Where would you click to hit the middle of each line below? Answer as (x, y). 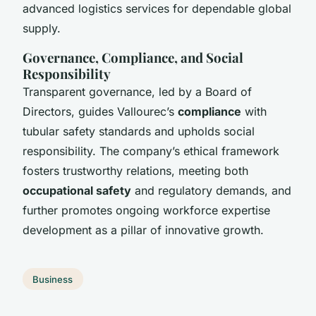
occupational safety (77, 190)
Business (53, 279)
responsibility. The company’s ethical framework (151, 151)
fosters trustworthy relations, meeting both (135, 170)
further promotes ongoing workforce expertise (146, 210)
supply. (42, 28)
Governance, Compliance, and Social (133, 57)
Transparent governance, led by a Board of (137, 91)
